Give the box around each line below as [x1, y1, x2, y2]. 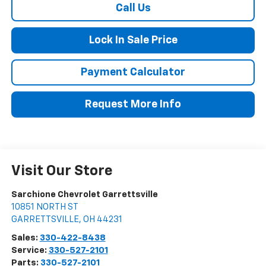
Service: [11, 246, 49, 255]
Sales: [11, 233, 40, 243]
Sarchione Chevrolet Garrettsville [11, 190, 158, 199]
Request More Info [85, 99, 181, 110]
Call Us [115, 3, 151, 14]
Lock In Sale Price [88, 35, 178, 46]
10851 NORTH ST [11, 202, 78, 212]
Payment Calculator [81, 67, 185, 78]
